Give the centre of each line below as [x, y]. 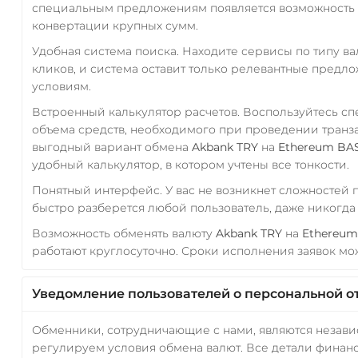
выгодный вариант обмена [111, 147]
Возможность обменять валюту [123, 233]
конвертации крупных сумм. [115, 25]
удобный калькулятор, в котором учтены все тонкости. [190, 164]
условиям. [61, 86]
